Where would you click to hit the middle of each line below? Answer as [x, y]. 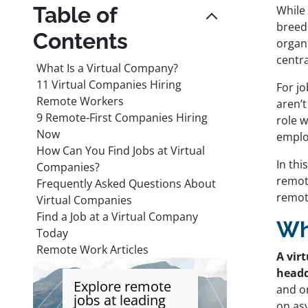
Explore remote [122, 286]
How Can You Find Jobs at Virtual [121, 150]
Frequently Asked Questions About [126, 183]
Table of [75, 14]
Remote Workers [80, 101]
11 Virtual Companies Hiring [109, 84]
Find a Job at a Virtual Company [117, 216]
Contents [80, 41]
